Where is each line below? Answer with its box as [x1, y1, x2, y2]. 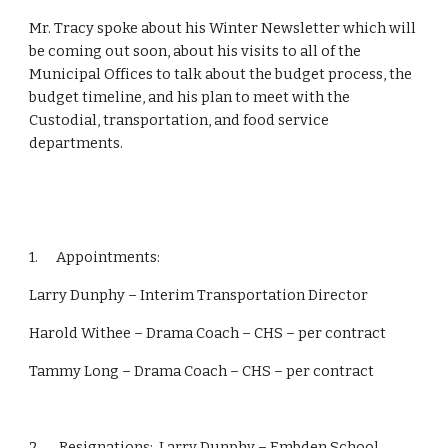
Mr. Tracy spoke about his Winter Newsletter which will [29, 19, 417, 37]
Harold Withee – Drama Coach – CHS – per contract [29, 324, 387, 342]
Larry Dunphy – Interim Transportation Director [29, 286, 369, 304]
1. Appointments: [29, 248, 161, 266]
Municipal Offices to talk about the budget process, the [29, 65, 413, 83]
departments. [29, 134, 124, 152]
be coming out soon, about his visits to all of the [29, 42, 362, 60]
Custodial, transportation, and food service [29, 111, 330, 129]
